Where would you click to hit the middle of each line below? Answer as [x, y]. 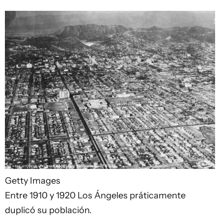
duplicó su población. [48, 210]
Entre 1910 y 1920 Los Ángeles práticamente [95, 195]
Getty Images [33, 180]
